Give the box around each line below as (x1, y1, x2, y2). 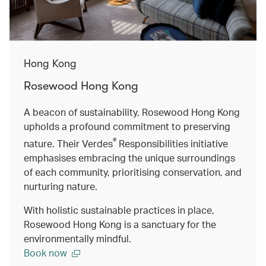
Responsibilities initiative (116, 137, 228, 150)
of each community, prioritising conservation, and (24, 165, 242, 178)
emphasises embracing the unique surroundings (24, 151, 235, 164)
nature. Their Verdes (24, 137, 113, 150)
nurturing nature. (24, 179, 97, 192)
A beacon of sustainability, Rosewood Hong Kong (24, 105, 240, 118)
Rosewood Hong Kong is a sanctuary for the (24, 217, 216, 230)
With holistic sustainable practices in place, (24, 203, 214, 216)
